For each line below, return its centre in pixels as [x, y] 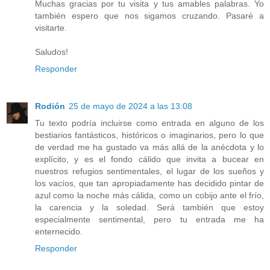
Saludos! [52, 52]
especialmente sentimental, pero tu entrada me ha [149, 220]
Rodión [50, 106]
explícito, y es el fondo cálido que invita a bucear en [149, 159]
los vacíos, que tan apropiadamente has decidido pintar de [149, 184]
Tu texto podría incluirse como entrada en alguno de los [149, 123]
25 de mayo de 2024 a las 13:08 [130, 106]
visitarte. [51, 28]
